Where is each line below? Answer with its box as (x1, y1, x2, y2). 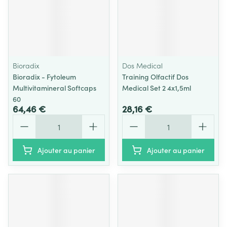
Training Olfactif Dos (122, 71, 188, 82)
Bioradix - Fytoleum (13, 71, 76, 82)
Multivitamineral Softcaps (13, 83, 96, 93)
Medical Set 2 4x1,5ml (122, 83, 191, 93)
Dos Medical (122, 60, 163, 70)
